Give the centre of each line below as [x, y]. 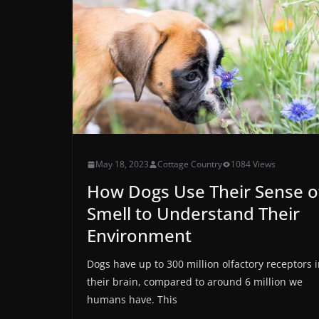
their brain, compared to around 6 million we [195, 282]
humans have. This [132, 300]
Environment [139, 236]
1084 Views [253, 164]
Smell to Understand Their [193, 214]
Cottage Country [190, 164]
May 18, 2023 [122, 164]
